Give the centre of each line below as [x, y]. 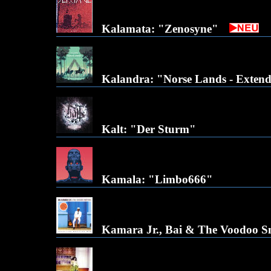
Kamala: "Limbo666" [157, 179]
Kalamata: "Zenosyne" [160, 29]
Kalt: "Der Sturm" [149, 129]
